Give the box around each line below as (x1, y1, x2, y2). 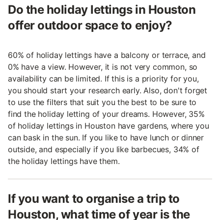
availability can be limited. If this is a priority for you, (8, 73, 199, 83)
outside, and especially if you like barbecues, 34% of (8, 144, 199, 154)
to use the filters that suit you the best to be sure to (8, 97, 197, 107)
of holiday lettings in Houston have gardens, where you (8, 120, 209, 131)
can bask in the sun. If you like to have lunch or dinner (8, 132, 204, 142)
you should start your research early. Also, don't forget (8, 85, 208, 95)
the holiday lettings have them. (8, 156, 120, 166)
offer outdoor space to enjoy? (8, 18, 172, 32)
